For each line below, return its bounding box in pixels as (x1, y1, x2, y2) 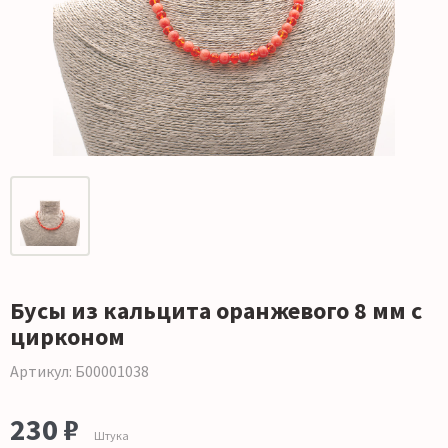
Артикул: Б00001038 (10, 361, 149, 382)
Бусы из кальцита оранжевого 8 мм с (10, 295, 422, 327)
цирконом (10, 321, 125, 353)
